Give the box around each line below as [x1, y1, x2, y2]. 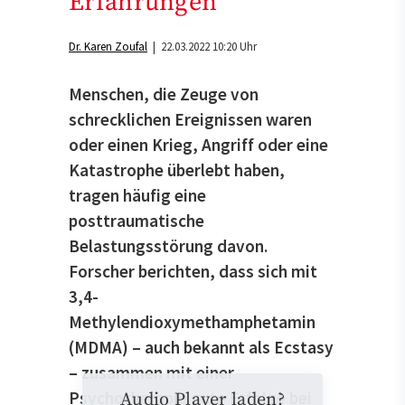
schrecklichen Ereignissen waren [69, 108, 312, 130]
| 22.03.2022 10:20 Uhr [147, 39, 257, 55]
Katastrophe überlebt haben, [69, 158, 285, 181]
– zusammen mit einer [69, 361, 234, 383]
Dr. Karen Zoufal [69, 39, 147, 55]
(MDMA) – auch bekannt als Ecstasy [69, 335, 334, 358]
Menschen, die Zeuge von [69, 82, 259, 105]
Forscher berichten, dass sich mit [69, 259, 317, 282]
